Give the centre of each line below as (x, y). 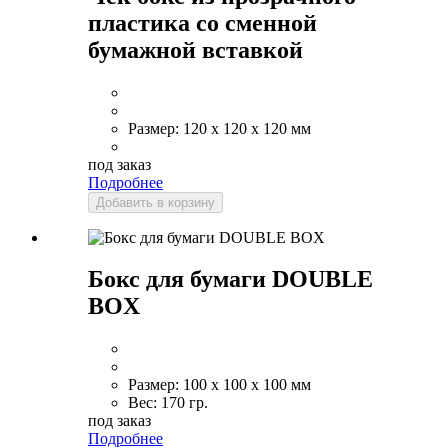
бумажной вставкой (195, 49)
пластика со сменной (202, 22)
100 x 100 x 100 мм (245, 385)
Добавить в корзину (155, 202)
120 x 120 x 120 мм (245, 128)
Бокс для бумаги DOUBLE (230, 279)
